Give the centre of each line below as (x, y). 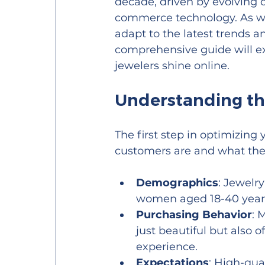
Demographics (177, 182)
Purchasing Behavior (194, 214)
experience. (167, 246)
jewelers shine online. (172, 65)
